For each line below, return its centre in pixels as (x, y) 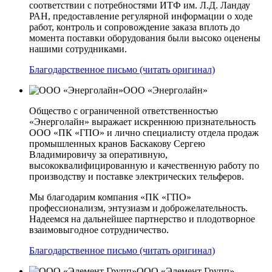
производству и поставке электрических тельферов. (137, 176)
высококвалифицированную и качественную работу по (144, 165)
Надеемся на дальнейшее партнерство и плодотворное (142, 219)
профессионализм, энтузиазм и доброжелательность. (138, 208)
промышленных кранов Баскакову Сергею (117, 143)
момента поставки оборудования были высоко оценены (145, 38)
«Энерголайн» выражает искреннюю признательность (142, 121)
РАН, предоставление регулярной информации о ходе (141, 16)
